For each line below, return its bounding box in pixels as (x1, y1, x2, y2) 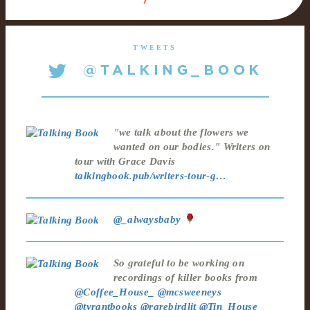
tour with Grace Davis (75, 155, 176, 167)
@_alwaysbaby (113, 213, 181, 225)
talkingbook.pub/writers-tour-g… (75, 170, 227, 181)
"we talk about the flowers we (113, 126, 249, 138)
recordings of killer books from (113, 271, 257, 283)
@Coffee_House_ (75, 286, 155, 298)
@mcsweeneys (157, 286, 221, 298)
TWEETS (133, 43, 177, 51)
